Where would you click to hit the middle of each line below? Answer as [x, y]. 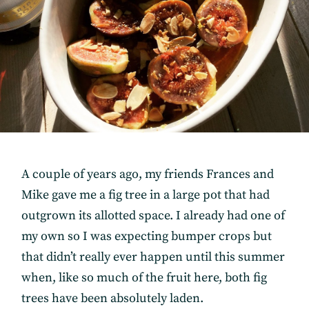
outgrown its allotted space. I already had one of [153, 215]
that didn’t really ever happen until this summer [153, 257]
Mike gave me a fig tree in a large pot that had [146, 195]
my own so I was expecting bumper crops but [147, 236]
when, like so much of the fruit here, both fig [144, 277]
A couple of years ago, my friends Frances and [148, 174]
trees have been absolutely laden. [113, 298]
